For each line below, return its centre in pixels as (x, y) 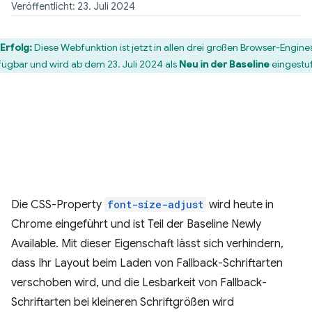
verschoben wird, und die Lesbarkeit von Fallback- (139, 283)
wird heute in (240, 205)
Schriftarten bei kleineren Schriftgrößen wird (123, 302)
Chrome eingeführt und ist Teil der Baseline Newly (136, 224)
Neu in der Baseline (224, 64)
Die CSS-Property (58, 205)
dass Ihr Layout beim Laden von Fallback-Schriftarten (147, 263)
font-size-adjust (155, 204)
